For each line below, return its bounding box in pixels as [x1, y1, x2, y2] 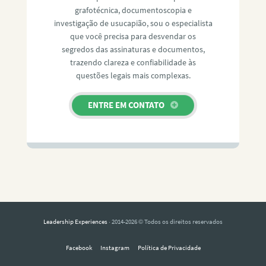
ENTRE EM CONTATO [88, 99, 164, 111]
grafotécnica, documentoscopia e [74, 4, 192, 15]
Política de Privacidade [137, 243, 201, 252]
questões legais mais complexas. [75, 69, 191, 81]
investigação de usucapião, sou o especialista [53, 17, 213, 28]
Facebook [65, 243, 92, 252]
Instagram [100, 243, 129, 252]
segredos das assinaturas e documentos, [61, 43, 205, 55]
